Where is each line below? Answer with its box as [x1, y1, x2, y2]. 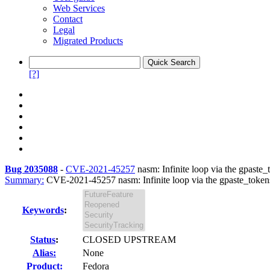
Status [30, 234, 55, 245]
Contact [53, 14, 83, 24]
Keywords [22, 205, 64, 215]
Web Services [53, 3, 105, 13]
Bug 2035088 [5, 164, 58, 174]
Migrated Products [53, 36, 123, 46]
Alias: [33, 248, 56, 258]
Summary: [5, 175, 44, 185]
